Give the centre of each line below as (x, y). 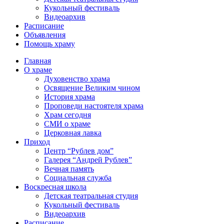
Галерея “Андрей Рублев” (88, 160)
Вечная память (69, 169)
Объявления (45, 35)
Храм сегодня (67, 115)
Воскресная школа (55, 187)
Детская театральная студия (91, 196)
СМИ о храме (67, 124)
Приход (37, 142)
